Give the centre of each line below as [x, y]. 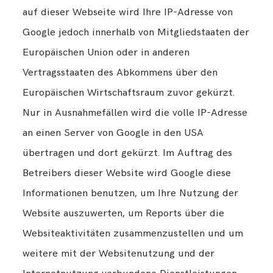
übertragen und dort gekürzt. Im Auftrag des [128, 153]
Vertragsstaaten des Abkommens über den [120, 73]
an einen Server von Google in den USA [113, 133]
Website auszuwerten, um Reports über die [124, 214]
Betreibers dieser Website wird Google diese [127, 173]
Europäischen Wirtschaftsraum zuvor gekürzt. [129, 93]
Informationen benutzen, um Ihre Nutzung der [131, 193]
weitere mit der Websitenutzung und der [119, 254]
